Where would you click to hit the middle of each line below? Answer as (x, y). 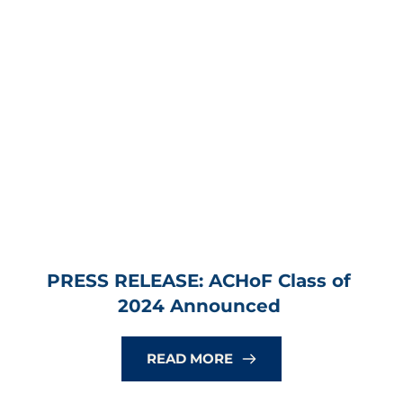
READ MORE (190, 359)
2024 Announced (199, 306)
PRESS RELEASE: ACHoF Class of (199, 281)
